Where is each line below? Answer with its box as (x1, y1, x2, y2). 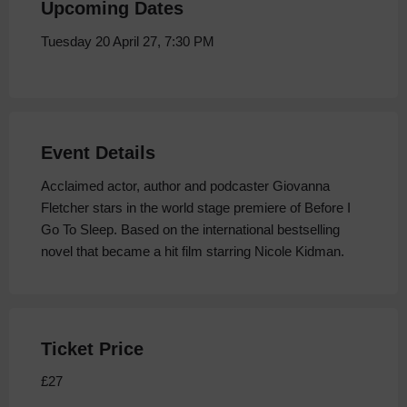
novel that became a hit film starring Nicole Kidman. (41, 243, 344, 260)
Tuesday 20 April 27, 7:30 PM (41, 34, 214, 50)
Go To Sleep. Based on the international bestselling (41, 222, 340, 238)
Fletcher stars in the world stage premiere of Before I (41, 200, 351, 216)
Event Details (41, 143, 155, 164)
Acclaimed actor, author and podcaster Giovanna (41, 178, 330, 194)
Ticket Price (41, 339, 144, 360)
